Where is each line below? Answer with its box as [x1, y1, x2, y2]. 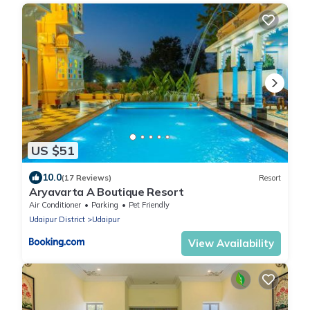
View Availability [188, 237, 274, 250]
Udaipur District [29, 215, 85, 225]
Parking [91, 200, 118, 210]
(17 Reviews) [62, 172, 111, 183]
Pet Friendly [129, 200, 170, 210]
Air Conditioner [29, 200, 81, 210]
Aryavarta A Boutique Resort [29, 185, 184, 199]
